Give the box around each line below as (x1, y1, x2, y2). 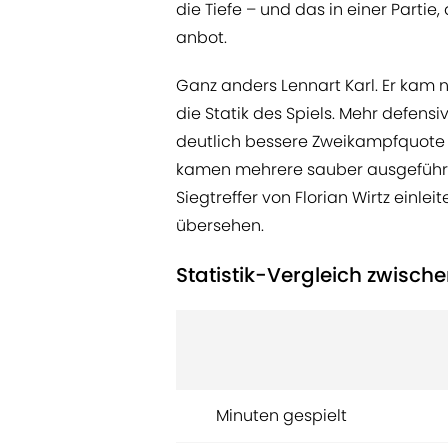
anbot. (176, 26, 227, 50)
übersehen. (176, 214, 264, 238)
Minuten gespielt (216, 404, 347, 428)
